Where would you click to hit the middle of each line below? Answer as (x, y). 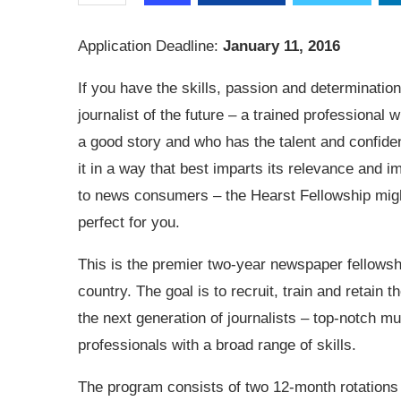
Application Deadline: (150, 46)
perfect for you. (129, 222)
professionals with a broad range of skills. (217, 345)
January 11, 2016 (282, 46)
